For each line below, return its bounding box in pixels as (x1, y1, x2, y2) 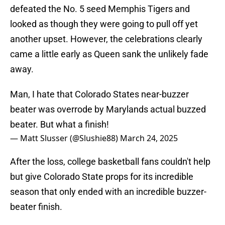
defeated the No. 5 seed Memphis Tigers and (10, 4, 190, 15)
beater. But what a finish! (10, 119, 109, 130)
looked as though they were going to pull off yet (10, 19, 198, 30)
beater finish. (10, 201, 62, 212)
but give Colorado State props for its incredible (10, 171, 193, 182)
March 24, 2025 (120, 133, 178, 144)
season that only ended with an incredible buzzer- (10, 186, 206, 197)
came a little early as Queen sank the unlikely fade (10, 49, 208, 60)
